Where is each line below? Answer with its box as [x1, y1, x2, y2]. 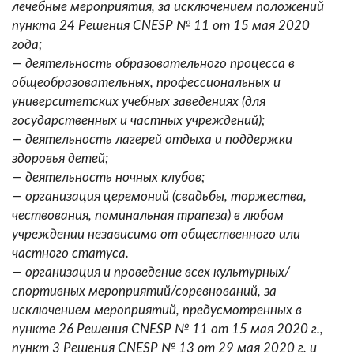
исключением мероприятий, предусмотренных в [12, 303, 302, 318]
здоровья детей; [12, 152, 108, 166]
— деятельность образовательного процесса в [12, 57, 295, 71]
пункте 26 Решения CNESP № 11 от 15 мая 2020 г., [12, 322, 323, 337]
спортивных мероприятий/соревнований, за [12, 284, 277, 299]
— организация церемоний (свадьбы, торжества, [12, 190, 307, 204]
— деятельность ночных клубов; [12, 171, 205, 185]
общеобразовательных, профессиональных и [12, 76, 281, 90]
